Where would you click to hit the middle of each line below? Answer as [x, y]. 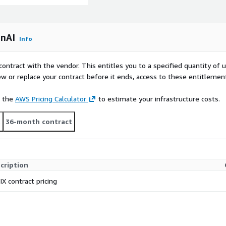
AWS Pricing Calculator [51, 99]
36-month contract [39, 122]
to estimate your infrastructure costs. [158, 99]
